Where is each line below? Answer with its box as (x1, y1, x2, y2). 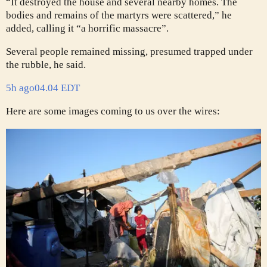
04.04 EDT (35, 82, 80, 94)
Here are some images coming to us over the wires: (6, 105, 220, 117)
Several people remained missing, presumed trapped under (6, 46, 253, 58)
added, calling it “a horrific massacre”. (6, 23, 169, 35)
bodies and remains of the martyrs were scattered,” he (6, 10, 232, 21)
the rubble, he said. (6, 59, 86, 71)
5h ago (6, 82, 35, 94)
